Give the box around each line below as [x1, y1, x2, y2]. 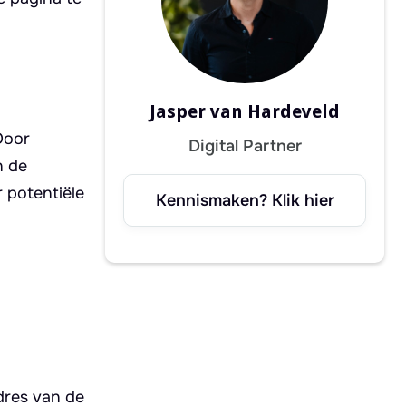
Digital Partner [188, 136, 302, 157]
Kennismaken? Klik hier [155, 190, 334, 211]
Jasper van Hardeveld [150, 101, 340, 123]
